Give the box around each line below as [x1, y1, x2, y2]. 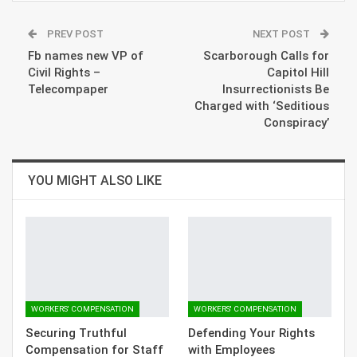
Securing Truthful [25, 325, 127, 340]
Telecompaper [28, 81, 108, 96]
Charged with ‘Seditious [194, 98, 329, 113]
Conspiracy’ [264, 115, 329, 130]
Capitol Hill [267, 65, 329, 80]
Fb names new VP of [28, 48, 143, 63]
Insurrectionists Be [222, 81, 329, 96]
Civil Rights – [28, 65, 100, 80]
